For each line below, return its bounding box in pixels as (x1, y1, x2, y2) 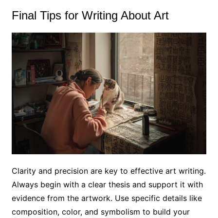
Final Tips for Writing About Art (11, 8, 169, 22)
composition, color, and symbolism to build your (11, 207, 190, 217)
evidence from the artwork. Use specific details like (11, 193, 202, 203)
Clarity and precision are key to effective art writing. (11, 166, 206, 176)
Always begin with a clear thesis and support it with (11, 180, 203, 190)
